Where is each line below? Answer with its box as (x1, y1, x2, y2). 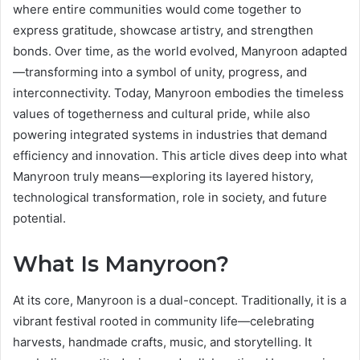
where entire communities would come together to (13, 2, 301, 18)
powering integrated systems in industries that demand (13, 127, 327, 143)
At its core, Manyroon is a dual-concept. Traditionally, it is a (13, 292, 346, 308)
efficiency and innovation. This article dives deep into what (13, 148, 347, 164)
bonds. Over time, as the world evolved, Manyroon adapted (13, 43, 347, 59)
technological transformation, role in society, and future (13, 190, 327, 206)
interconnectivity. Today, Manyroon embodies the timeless (13, 85, 344, 101)
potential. (13, 211, 66, 227)
